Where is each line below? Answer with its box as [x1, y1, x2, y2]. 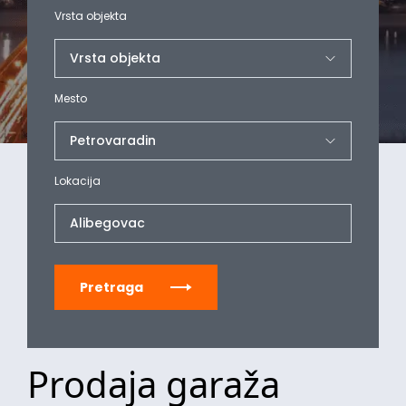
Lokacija [54, 173, 101, 188]
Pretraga [80, 278, 143, 296]
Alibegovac [70, 214, 145, 232]
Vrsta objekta [54, 8, 127, 24]
